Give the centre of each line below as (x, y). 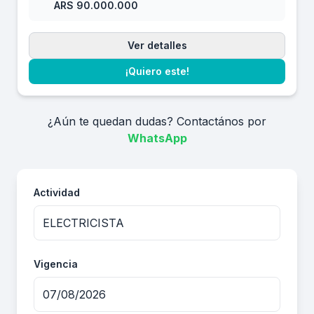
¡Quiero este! (157, 71)
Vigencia (56, 264)
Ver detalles (157, 45)
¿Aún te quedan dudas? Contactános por (157, 121)
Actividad (57, 192)
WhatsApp (157, 138)
